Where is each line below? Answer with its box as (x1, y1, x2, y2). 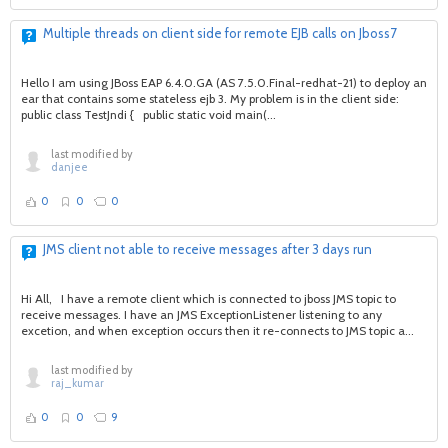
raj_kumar (51, 376, 104, 390)
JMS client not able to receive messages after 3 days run (43, 241, 372, 257)
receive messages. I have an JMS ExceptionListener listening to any (21, 307, 382, 322)
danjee (51, 160, 88, 174)
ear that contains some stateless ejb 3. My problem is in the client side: (21, 91, 405, 106)
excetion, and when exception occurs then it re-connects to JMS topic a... (21, 323, 414, 338)
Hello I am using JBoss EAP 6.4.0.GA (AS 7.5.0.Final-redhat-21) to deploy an (21, 75, 427, 90)
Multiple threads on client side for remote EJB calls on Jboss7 (43, 25, 397, 41)
